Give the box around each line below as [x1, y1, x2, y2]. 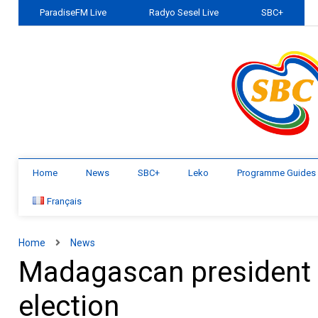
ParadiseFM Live [40, 7, 107, 18]
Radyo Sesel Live [149, 7, 219, 18]
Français [47, 196, 82, 207]
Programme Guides [237, 168, 317, 178]
